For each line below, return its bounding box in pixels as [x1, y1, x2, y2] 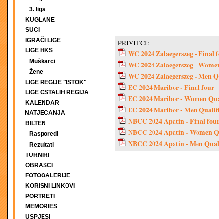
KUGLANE [25, 16, 55, 23]
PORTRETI [25, 193, 55, 199]
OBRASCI [25, 162, 53, 169]
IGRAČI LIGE [25, 37, 61, 44]
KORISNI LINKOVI [25, 182, 75, 189]
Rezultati [29, 141, 54, 148]
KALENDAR [25, 99, 59, 106]
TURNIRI [25, 152, 49, 158]
